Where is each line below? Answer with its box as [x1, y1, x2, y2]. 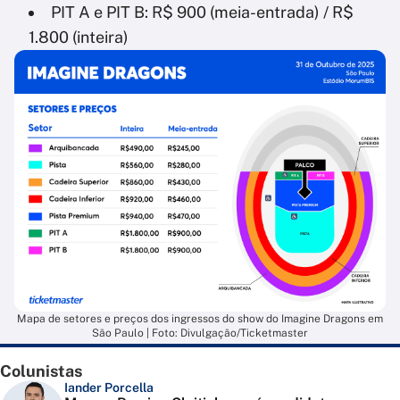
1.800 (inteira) [29, 27, 129, 46]
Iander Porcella [64, 380, 154, 396]
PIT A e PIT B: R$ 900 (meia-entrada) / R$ [51, 2, 354, 21]
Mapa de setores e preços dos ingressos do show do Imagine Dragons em [17, 312, 383, 326]
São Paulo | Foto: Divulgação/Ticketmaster [92, 327, 308, 340]
